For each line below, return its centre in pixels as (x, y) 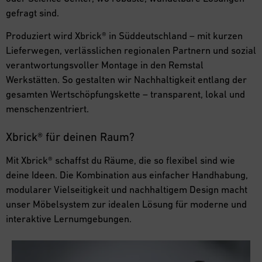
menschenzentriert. (47, 109)
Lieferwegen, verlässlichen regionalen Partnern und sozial (131, 51)
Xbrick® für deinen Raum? (70, 137)
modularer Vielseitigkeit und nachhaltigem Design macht (127, 189)
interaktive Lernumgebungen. (69, 218)
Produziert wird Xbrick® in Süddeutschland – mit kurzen (124, 36)
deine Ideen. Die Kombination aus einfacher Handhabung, (127, 175)
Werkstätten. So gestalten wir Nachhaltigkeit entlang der (126, 80)
